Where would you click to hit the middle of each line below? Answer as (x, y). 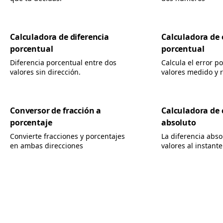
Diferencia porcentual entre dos (63, 62)
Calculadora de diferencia (59, 37)
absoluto (179, 122)
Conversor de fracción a (56, 111)
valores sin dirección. (45, 72)
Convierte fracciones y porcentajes (67, 136)
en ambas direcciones (47, 146)
